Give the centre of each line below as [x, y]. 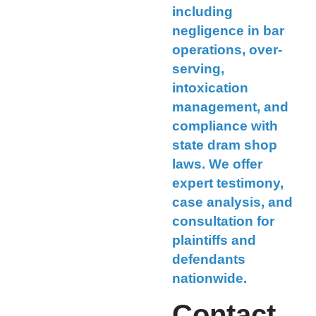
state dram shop [225, 145]
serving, [198, 69]
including [202, 12]
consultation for [223, 221]
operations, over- [227, 50]
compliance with [225, 126]
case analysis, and [232, 202]
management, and [230, 107]
